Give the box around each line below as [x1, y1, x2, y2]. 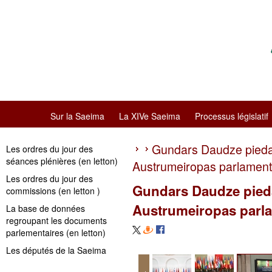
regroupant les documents [6, 214, 107, 226]
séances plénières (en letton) [6, 155, 118, 167]
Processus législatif [195, 110, 268, 122]
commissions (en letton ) [6, 185, 100, 197]
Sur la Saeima [50, 110, 104, 122]
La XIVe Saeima [119, 110, 180, 122]
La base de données [6, 202, 85, 214]
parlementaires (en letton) [6, 226, 106, 239]
